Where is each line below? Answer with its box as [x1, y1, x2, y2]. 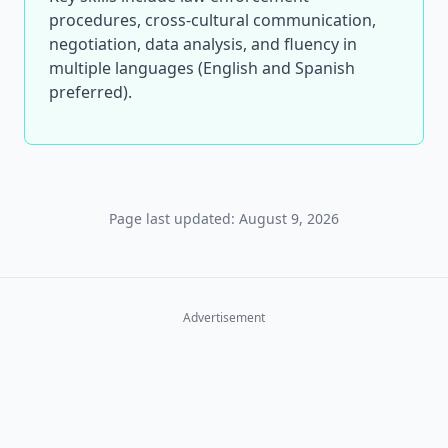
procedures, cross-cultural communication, [49, 9, 376, 31]
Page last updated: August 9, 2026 [109, 209, 339, 228]
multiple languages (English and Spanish [49, 57, 355, 79]
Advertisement [183, 309, 265, 326]
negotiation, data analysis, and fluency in [49, 33, 357, 55]
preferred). [49, 81, 132, 103]
